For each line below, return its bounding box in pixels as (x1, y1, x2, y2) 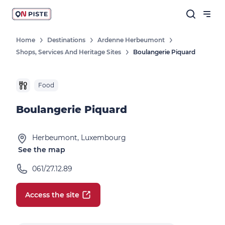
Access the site (25, 190, 79, 199)
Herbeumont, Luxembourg (32, 133, 126, 142)
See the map (18, 145, 65, 154)
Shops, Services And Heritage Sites (16, 48, 121, 56)
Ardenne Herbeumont (97, 36, 165, 44)
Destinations (47, 36, 85, 44)
